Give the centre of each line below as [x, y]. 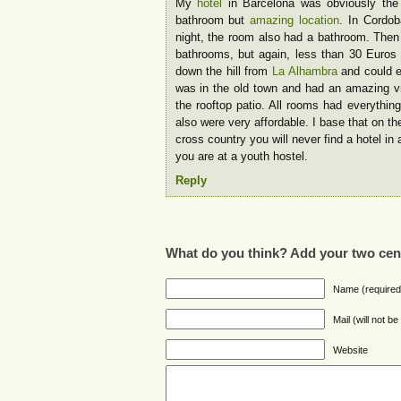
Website [350, 350]
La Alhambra [304, 72]
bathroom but [213, 21]
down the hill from [223, 72]
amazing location [295, 21]
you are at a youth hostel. [241, 157]
